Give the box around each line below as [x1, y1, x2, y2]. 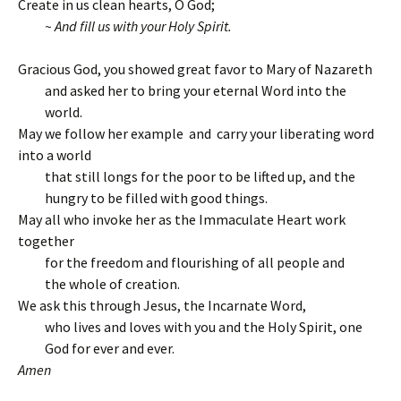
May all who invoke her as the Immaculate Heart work [18, 210, 346, 228]
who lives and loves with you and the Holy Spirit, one [45, 318, 363, 336]
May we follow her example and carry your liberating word [18, 124, 374, 142]
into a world [18, 146, 91, 164]
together [18, 232, 74, 250]
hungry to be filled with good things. [45, 189, 268, 207]
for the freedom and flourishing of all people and [45, 253, 345, 271]
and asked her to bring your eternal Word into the [45, 81, 346, 99]
